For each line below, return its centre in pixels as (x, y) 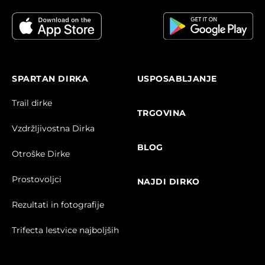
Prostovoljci (37, 179)
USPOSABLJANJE (177, 78)
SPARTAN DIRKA (50, 78)
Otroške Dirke (41, 153)
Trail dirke (32, 103)
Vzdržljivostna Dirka (53, 128)
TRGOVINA (161, 113)
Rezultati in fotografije (58, 204)
